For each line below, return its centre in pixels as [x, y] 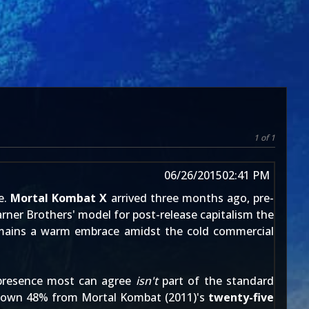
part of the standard [216, 281]
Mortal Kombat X [59, 198]
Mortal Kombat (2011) [139, 297]
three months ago [198, 198]
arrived [129, 198]
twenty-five [241, 297]
